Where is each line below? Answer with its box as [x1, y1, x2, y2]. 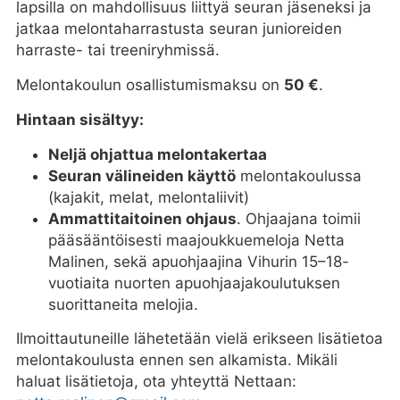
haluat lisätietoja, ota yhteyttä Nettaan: [15, 371, 296, 390]
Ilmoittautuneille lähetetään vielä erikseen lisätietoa [15, 329, 383, 347]
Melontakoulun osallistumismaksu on [15, 75, 284, 94]
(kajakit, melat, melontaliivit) [47, 187, 249, 206]
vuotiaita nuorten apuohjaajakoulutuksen [47, 273, 340, 292]
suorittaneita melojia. [47, 295, 198, 313]
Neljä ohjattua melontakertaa [47, 145, 267, 163]
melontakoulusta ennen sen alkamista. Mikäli [15, 350, 337, 369]
